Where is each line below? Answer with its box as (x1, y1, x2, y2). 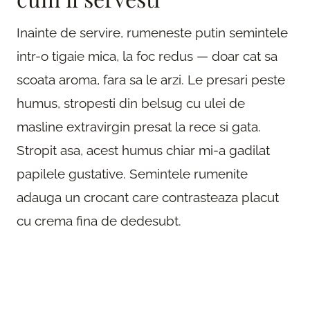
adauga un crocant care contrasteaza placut (17, 190, 279, 206)
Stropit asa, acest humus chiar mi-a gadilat (17, 143, 270, 158)
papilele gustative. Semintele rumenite (17, 166, 248, 182)
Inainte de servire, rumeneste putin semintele (17, 25, 288, 41)
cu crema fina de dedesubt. (17, 213, 181, 229)
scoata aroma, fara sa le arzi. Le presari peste (17, 72, 285, 88)
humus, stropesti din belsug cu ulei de (17, 95, 245, 111)
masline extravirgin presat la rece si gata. (17, 119, 261, 135)
